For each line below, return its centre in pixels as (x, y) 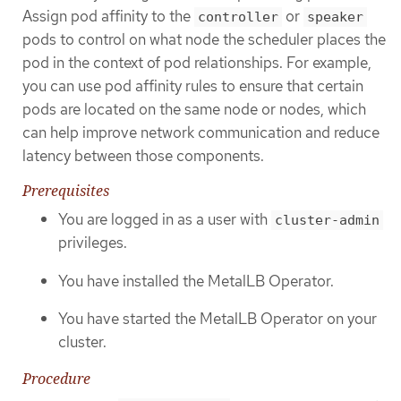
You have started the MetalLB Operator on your (218, 319)
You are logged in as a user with (165, 220)
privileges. (93, 243)
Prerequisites (66, 191)
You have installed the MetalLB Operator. (196, 281)
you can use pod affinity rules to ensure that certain (193, 85)
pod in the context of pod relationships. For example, (197, 62)
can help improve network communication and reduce (201, 132)
